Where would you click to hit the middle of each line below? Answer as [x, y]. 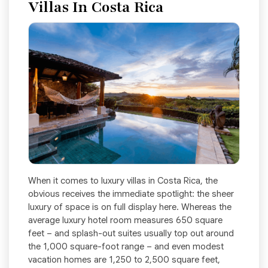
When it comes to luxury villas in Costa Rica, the [123, 181]
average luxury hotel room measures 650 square [125, 220]
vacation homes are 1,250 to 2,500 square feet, [124, 260]
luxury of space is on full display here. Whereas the [130, 207]
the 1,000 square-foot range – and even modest [126, 247]
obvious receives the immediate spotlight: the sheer [131, 194]
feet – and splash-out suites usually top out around [131, 234]
